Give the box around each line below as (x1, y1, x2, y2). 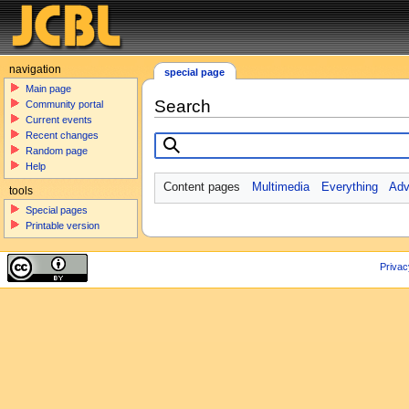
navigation (8, 64, 61, 75)
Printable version (26, 220, 100, 232)
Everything (320, 181, 378, 194)
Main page (26, 83, 72, 95)
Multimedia (251, 181, 309, 194)
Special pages (26, 204, 89, 216)
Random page (26, 145, 89, 157)
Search (153, 97, 211, 117)
